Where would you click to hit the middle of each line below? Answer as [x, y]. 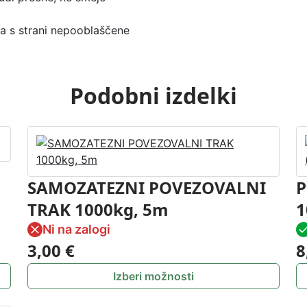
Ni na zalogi [76, 229]
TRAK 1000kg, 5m [98, 209]
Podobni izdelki [153, 96]
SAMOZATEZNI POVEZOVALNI [147, 187]
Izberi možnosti [153, 276]
